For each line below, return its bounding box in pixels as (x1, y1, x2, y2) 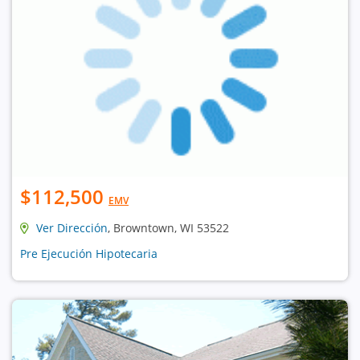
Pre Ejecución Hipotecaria (20, 246, 157, 262)
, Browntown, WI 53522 (108, 220, 229, 236)
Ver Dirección (36, 220, 108, 236)
